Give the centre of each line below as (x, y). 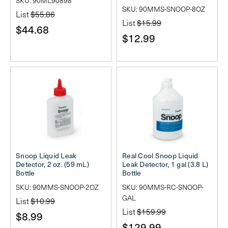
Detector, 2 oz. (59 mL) (52, 164)
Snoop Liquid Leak (46, 156)
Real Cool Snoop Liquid (160, 156)
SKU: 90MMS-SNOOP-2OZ (57, 187)
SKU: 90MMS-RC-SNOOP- (163, 187)
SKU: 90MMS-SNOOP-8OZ (164, 9)
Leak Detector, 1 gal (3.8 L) (165, 164)
